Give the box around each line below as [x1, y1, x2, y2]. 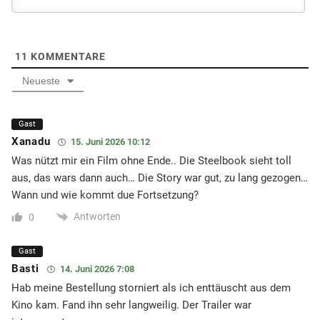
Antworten [74, 210, 121, 222]
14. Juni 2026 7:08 [57, 263, 134, 274]
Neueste [22, 74, 60, 86]
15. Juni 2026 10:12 [69, 136, 151, 147]
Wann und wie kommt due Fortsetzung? [11, 188, 199, 201]
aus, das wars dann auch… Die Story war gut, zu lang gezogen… [11, 171, 308, 184]
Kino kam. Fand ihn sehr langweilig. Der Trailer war [11, 298, 251, 311]
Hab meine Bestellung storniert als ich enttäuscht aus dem [11, 281, 291, 294]
